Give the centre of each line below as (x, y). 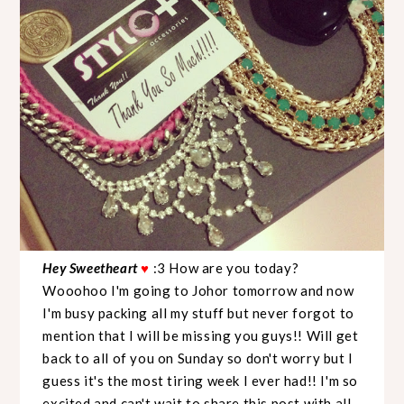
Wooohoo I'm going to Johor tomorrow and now (198, 291)
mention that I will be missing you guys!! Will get (201, 336)
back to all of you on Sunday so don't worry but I (198, 358)
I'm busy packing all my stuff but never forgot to (198, 313)
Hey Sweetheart (92, 268)
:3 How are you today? (226, 268)
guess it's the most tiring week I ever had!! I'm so (201, 381)
